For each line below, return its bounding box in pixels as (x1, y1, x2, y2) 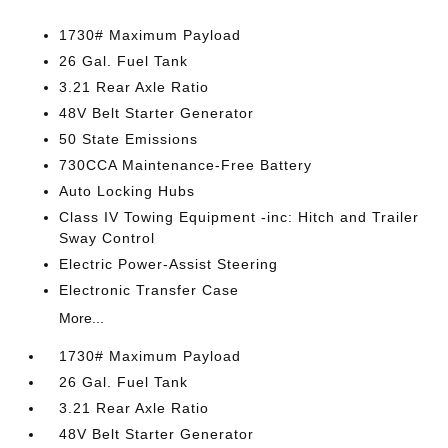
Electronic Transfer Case (59, 282, 240, 298)
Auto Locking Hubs (59, 183, 196, 199)
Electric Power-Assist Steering (59, 256, 279, 272)
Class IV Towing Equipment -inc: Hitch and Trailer (59, 209, 420, 225)
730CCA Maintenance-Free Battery (59, 157, 313, 173)
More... (59, 310, 105, 326)
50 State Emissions (59, 131, 199, 147)
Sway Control (59, 230, 156, 246)
